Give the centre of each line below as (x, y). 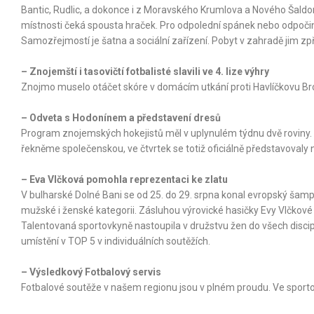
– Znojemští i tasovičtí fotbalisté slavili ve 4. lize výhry (145, 71)
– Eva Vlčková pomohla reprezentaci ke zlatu (124, 179)
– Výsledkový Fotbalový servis (91, 272)
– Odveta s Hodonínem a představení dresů (121, 117)
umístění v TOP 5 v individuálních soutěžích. (116, 241)
